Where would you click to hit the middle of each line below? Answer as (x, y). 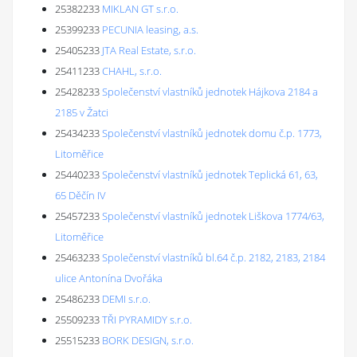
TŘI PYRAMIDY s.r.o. (147, 320)
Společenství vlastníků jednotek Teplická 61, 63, (210, 175)
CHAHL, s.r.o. (132, 71)
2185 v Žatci (82, 112)
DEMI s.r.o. (126, 299)
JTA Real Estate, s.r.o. (149, 50)
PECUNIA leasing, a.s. (150, 29)
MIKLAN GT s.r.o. (140, 9)
